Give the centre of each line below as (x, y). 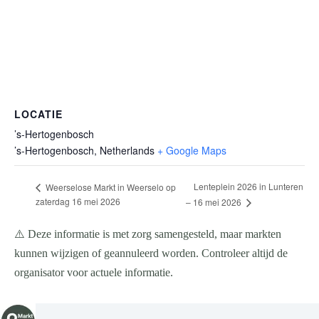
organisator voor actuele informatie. (94, 273)
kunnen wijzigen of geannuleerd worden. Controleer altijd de (151, 253)
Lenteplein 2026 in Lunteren (249, 187)
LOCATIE (38, 114)
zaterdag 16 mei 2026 (78, 202)
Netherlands (127, 150)
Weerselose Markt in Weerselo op (110, 187)
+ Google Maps (192, 150)
